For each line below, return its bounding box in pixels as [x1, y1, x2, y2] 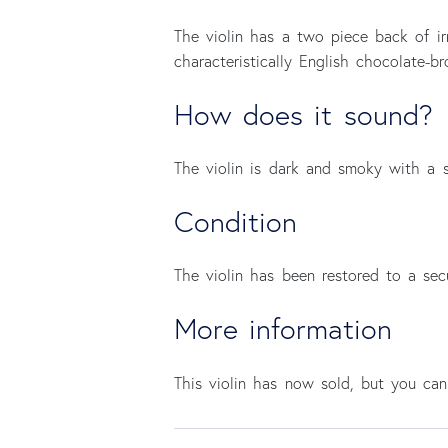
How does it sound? [174, 96, 433, 132]
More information [174, 310, 393, 346]
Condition [174, 203, 297, 239]
